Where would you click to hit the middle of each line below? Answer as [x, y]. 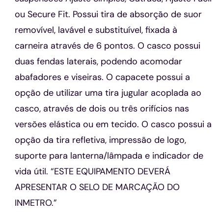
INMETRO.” [36, 203]
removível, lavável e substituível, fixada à [96, 30]
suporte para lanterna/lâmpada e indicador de [109, 156]
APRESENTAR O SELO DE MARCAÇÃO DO [97, 187]
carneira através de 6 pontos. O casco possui [107, 46]
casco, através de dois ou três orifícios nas [102, 109]
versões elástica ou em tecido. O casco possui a [113, 124]
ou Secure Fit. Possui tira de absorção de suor [108, 14]
